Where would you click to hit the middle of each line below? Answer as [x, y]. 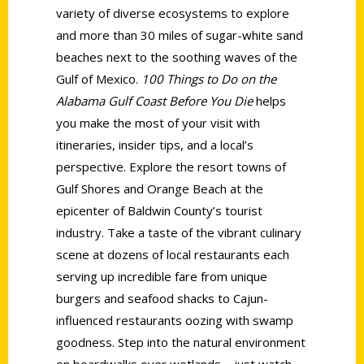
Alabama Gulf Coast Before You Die [154, 100]
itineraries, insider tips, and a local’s [155, 144]
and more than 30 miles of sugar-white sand [180, 35]
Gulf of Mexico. [99, 78]
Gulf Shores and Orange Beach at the [160, 188]
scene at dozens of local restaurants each [173, 254]
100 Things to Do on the [209, 78]
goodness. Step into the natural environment [181, 342]
